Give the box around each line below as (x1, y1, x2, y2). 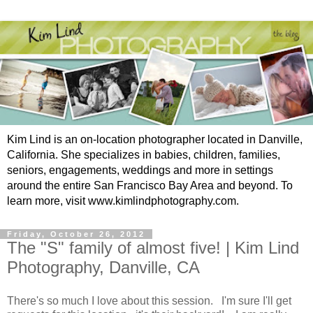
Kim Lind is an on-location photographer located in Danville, (7, 133, 303, 145)
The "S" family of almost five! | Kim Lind (7, 238, 299, 257)
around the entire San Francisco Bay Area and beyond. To (7, 179, 293, 191)
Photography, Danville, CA (7, 257, 200, 277)
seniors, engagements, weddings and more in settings (7, 163, 273, 176)
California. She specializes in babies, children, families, (7, 148, 280, 161)
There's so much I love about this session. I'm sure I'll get (7, 294, 291, 307)
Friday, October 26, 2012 (7, 229, 145, 238)
